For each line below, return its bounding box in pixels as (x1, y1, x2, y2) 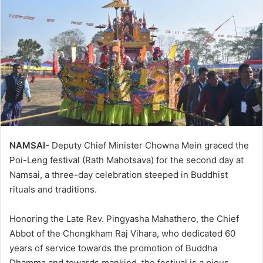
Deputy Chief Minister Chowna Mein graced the (49, 139, 249, 151)
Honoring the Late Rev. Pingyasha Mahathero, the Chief (9, 213, 239, 224)
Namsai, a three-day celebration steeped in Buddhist (9, 168, 228, 180)
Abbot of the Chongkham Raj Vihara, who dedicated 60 (9, 227, 235, 239)
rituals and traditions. (9, 183, 97, 195)
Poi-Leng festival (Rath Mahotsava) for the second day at (9, 154, 244, 166)
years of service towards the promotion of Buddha (9, 242, 217, 254)
